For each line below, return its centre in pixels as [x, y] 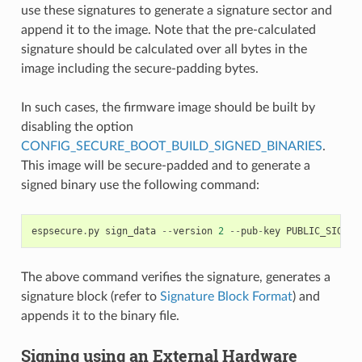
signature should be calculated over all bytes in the [164, 49]
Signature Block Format [226, 296]
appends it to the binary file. [100, 316]
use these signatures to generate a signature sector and [176, 10]
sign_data [130, 231]
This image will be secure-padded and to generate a [165, 165]
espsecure [57, 231]
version [192, 231]
